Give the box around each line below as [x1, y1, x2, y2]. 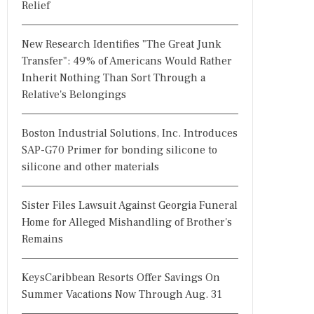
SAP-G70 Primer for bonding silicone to [22, 143, 217, 157]
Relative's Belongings [22, 88, 126, 102]
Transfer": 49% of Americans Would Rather [22, 54, 232, 68]
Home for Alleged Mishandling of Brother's [22, 215, 232, 229]
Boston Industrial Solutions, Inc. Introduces [22, 126, 238, 140]
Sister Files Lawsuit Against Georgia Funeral [22, 198, 238, 212]
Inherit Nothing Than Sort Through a [22, 71, 205, 85]
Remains [22, 232, 63, 246]
